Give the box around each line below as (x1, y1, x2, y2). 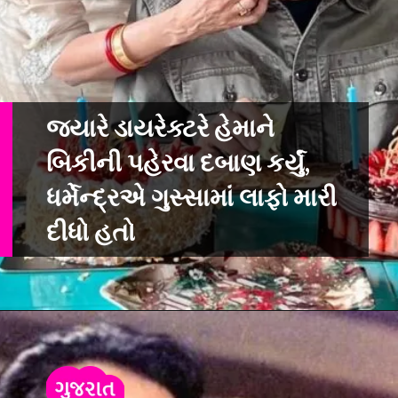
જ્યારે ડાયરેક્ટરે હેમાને (46, 108, 275, 151)
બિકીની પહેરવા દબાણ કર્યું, (46, 143, 311, 186)
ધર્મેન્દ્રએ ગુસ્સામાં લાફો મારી (46, 178, 338, 220)
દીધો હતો (46, 212, 136, 255)
